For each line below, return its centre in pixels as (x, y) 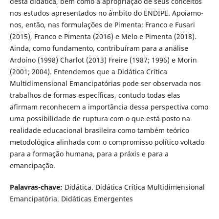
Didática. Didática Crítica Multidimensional (133, 187)
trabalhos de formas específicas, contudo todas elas (95, 95)
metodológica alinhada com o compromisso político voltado (107, 142)
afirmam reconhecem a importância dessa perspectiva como (109, 107)
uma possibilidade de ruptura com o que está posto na (100, 118)
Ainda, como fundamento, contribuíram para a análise (99, 48)
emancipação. (32, 165)
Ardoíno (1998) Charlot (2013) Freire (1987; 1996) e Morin (103, 60)
